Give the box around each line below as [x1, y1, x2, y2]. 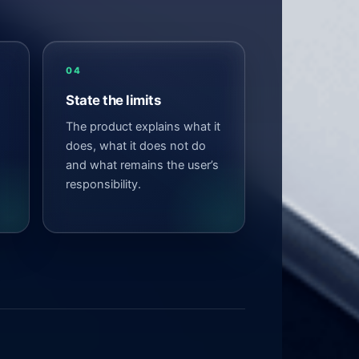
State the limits [66, 91, 161, 108]
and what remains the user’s [66, 157, 219, 172]
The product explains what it [66, 119, 220, 134]
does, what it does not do [66, 138, 206, 153]
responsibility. [66, 176, 141, 192]
